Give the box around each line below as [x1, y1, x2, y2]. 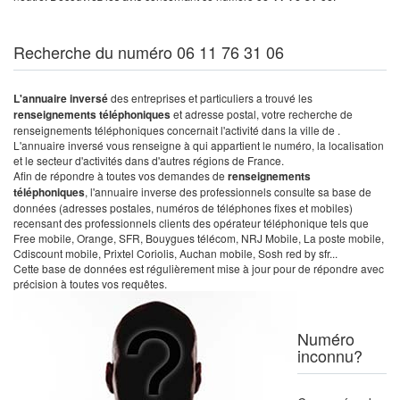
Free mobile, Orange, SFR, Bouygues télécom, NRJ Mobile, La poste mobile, [13, 230, 384, 246]
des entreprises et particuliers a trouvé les [111, 90, 312, 105]
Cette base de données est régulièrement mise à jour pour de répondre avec [13, 261, 384, 276]
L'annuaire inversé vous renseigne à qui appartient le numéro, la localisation [13, 137, 384, 153]
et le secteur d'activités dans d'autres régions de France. [13, 153, 284, 168]
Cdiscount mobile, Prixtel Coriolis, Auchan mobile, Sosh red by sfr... [13, 246, 337, 261]
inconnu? [297, 344, 362, 367]
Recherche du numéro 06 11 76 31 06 [13, 40, 284, 63]
